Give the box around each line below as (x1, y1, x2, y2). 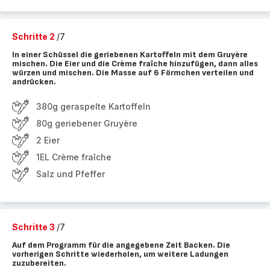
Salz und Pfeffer (36, 169, 105, 179)
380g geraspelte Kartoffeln (36, 101, 151, 111)
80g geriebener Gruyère (36, 118, 137, 128)
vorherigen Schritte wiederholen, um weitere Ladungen (12, 249, 228, 259)
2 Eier (36, 135, 60, 145)
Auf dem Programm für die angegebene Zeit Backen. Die (12, 240, 230, 250)
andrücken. (12, 77, 56, 87)
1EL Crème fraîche (36, 152, 111, 162)
